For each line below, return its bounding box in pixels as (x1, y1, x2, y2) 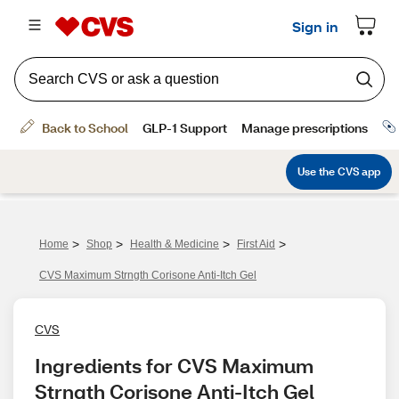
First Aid (237, 238, 275, 250)
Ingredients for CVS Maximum (35, 353, 313, 379)
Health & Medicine (130, 238, 219, 250)
